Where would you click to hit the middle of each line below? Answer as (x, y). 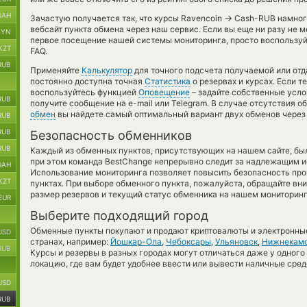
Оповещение (164, 92)
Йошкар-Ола (136, 242)
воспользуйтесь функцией (84, 92)
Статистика (168, 81)
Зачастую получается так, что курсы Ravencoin (127, 18)
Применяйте (56, 70)
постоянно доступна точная (87, 81)
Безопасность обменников (111, 135)
